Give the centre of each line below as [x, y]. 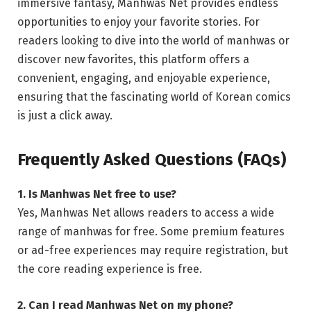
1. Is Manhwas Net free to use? [97, 194]
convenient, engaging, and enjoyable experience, [144, 78]
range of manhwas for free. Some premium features [151, 232]
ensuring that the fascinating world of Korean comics [154, 96]
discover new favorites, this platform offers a [133, 59]
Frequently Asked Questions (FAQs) [152, 160]
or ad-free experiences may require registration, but [153, 251]
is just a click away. [65, 115]
